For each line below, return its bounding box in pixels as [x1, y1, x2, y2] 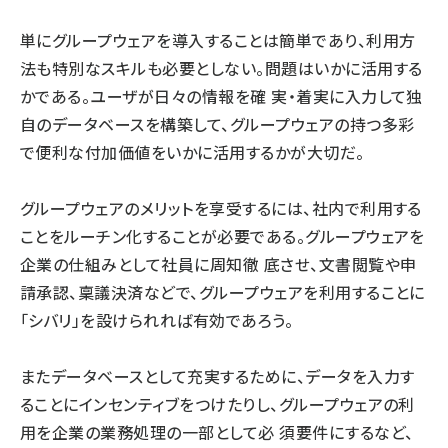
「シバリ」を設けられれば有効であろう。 [20, 308, 294, 332]
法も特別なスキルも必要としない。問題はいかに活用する [20, 56, 423, 80]
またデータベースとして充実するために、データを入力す [20, 364, 415, 388]
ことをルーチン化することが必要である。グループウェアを [20, 224, 425, 248]
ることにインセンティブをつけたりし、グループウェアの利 [20, 392, 415, 416]
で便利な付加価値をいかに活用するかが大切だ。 [20, 140, 365, 164]
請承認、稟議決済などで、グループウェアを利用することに [20, 280, 425, 304]
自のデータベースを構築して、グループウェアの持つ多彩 [20, 112, 415, 136]
